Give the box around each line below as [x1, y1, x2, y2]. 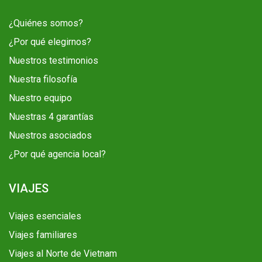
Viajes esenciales [9, 211, 81, 222]
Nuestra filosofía [9, 74, 77, 85]
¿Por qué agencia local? [9, 149, 106, 160]
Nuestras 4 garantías [9, 111, 94, 123]
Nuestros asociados [9, 130, 92, 142]
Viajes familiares [9, 229, 77, 241]
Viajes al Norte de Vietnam [9, 248, 117, 260]
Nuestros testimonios [9, 55, 98, 67]
